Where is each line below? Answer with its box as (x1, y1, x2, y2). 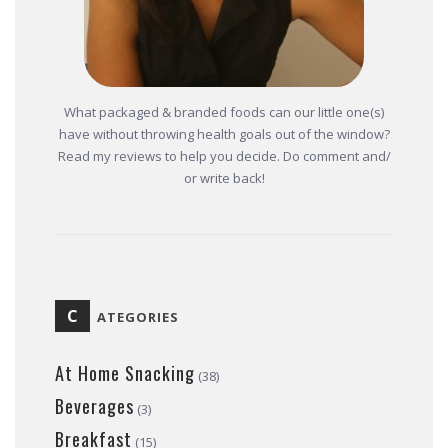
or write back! (183, 169, 265, 188)
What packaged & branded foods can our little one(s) (64, 103, 384, 122)
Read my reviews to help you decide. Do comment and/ (57, 147, 391, 166)
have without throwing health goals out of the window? (58, 125, 390, 144)
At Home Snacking (55, 360, 195, 387)
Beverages (55, 393, 134, 420)
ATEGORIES (97, 308, 179, 327)
